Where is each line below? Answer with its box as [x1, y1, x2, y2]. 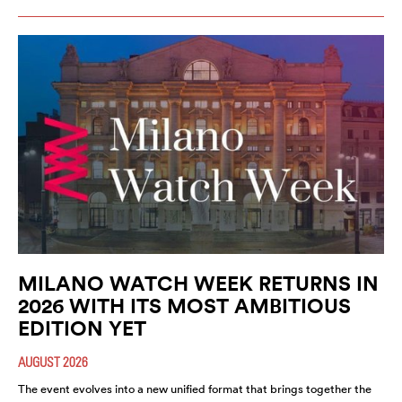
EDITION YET [18, 315, 146, 342]
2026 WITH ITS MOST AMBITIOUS [18, 293, 351, 319]
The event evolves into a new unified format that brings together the [18, 381, 371, 398]
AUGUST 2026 [18, 354, 88, 371]
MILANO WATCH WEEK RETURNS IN [18, 270, 379, 297]
